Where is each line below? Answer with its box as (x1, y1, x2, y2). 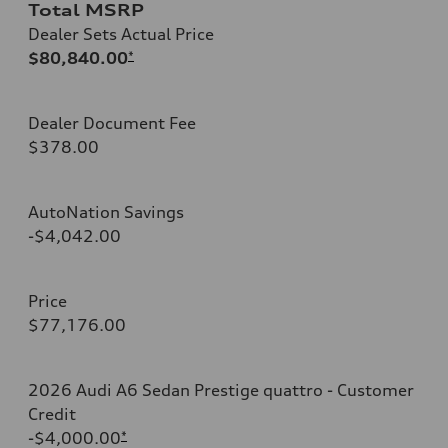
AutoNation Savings (28, 201, 184, 222)
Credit (28, 403, 76, 424)
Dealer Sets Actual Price (28, 23, 214, 44)
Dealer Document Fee (28, 112, 196, 133)
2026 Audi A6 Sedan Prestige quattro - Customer (28, 379, 414, 400)
